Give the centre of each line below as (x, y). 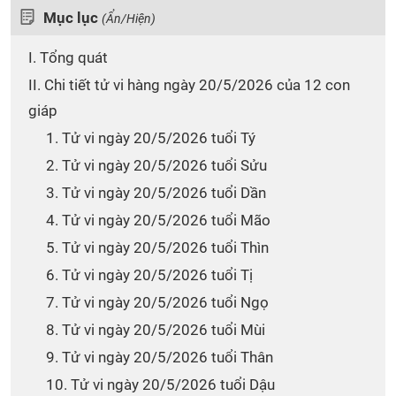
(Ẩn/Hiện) (129, 19)
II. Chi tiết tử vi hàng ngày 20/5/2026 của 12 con (189, 85)
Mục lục (72, 18)
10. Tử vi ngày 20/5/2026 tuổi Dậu (160, 385)
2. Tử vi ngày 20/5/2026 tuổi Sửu (156, 165)
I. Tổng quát (70, 57)
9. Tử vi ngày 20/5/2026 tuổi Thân (160, 357)
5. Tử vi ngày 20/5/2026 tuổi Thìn (157, 247)
